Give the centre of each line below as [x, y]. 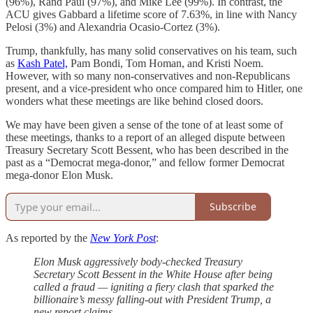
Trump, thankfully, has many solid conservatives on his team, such [151, 50]
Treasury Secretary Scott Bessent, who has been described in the [147, 150]
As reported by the [48, 238]
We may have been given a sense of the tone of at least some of [144, 124]
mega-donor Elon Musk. [59, 175]
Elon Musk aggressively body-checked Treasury [138, 261]
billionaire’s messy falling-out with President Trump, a [152, 299]
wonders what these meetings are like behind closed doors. [134, 101]
